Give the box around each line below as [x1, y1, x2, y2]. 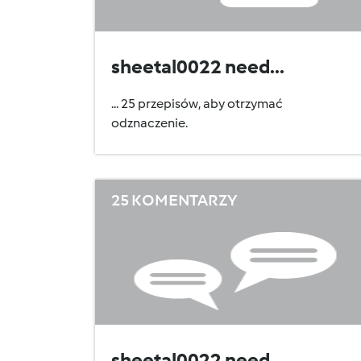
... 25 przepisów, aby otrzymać [111, 96, 283, 111]
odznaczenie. [111, 115, 188, 131]
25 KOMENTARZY [111, 190, 238, 210]
